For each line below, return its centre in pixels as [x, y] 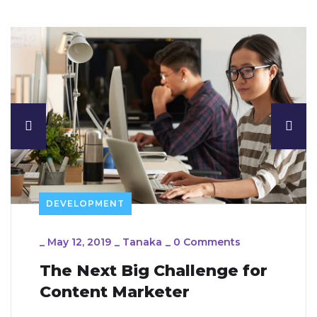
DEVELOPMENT [85, 203]
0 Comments [207, 242]
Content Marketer [115, 292]
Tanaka [142, 242]
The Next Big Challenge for [154, 270]
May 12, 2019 [79, 242]
